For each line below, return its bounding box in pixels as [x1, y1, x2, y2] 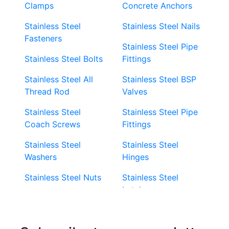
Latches [122, 184, 152, 195]
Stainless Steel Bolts [25, 53, 103, 64]
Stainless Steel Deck [25, 213, 103, 223]
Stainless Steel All [25, 74, 93, 84]
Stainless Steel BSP [122, 74, 196, 84]
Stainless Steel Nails [122, 20, 200, 31]
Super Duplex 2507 [25, 192, 99, 203]
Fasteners [25, 33, 62, 43]
